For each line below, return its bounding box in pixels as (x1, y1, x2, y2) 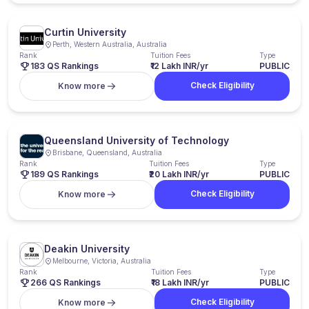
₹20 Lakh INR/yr (149, 169, 209, 179)
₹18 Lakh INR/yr (151, 277, 209, 288)
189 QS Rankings (30, 169, 99, 179)
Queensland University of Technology (44, 134, 229, 146)
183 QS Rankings (30, 61, 99, 71)
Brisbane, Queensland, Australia (52, 148, 162, 157)
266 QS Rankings (30, 277, 101, 288)
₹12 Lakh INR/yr (150, 61, 208, 71)
